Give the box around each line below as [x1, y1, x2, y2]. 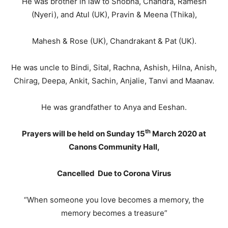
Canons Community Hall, [68, 142, 160, 152]
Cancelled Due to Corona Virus [57, 168, 171, 178]
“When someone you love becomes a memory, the [24, 195, 204, 205]
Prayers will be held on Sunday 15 [22, 129, 145, 138]
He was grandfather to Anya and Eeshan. [41, 102, 187, 112]
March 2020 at [151, 129, 206, 138]
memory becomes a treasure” [61, 208, 167, 218]
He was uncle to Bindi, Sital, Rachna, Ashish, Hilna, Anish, [11, 63, 217, 72]
